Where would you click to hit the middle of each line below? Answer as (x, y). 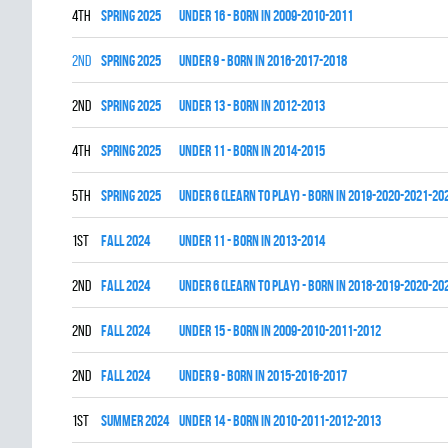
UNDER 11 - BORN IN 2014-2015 (252, 150)
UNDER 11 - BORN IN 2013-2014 (252, 240)
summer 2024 (135, 420)
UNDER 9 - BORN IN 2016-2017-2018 (263, 60)
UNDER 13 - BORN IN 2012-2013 (252, 105)
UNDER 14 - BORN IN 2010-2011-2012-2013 (280, 420)
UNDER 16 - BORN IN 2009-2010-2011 (266, 15)
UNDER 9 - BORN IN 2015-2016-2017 (263, 375)
